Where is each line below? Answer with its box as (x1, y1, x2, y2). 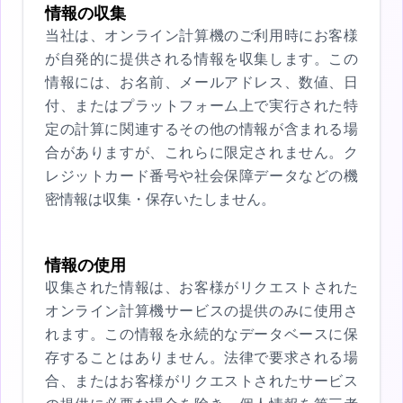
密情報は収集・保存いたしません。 (45, 189, 275, 209)
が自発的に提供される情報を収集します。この (45, 49, 358, 68)
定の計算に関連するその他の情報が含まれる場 (45, 119, 358, 139)
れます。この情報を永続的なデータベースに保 (45, 324, 358, 344)
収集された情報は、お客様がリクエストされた (45, 277, 358, 297)
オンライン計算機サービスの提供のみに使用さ (45, 300, 358, 320)
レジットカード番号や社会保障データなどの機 (45, 166, 358, 185)
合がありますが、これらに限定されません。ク (45, 142, 358, 162)
